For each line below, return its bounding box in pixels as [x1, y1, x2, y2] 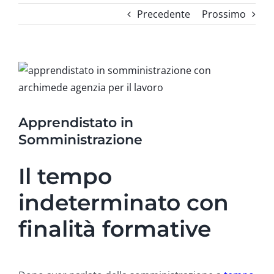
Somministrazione [18, 131, 143, 148]
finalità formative [18, 215, 211, 243]
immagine [18, 80, 64, 94]
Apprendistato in [18, 114, 133, 131]
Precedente [137, 7, 190, 21]
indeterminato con [18, 189, 229, 217]
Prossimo [202, 7, 246, 21]
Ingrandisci [18, 63, 68, 76]
